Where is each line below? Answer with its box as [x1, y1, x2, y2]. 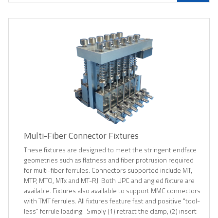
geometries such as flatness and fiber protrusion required [24, 155, 194, 165]
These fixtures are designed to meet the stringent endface [24, 145, 197, 155]
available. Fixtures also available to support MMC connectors [24, 185, 200, 196]
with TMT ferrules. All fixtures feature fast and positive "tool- [24, 196, 200, 206]
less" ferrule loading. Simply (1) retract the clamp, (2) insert [24, 206, 197, 217]
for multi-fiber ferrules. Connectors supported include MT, [24, 165, 192, 176]
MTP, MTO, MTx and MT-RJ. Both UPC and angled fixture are [24, 175, 195, 186]
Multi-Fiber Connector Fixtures [24, 129, 139, 143]
